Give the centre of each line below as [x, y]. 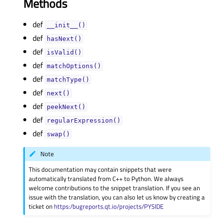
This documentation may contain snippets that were [100, 169]
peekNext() [66, 107]
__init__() [66, 25]
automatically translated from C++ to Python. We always [106, 178]
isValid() [64, 52]
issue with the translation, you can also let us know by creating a [117, 197]
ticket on [42, 206]
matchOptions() [74, 66]
